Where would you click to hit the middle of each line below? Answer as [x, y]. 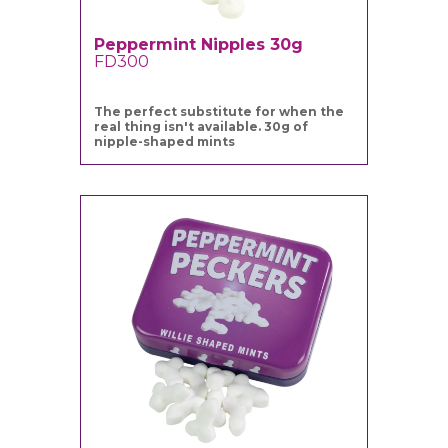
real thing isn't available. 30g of [201, 127]
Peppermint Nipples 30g [199, 45]
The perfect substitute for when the [219, 112]
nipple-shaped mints [165, 142]
